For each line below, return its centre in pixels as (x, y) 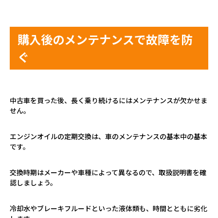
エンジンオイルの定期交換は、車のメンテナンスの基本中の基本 (109, 136)
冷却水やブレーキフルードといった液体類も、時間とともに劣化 (109, 208)
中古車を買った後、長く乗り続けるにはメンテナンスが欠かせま (109, 100)
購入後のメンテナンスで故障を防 (105, 39)
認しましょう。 (33, 182)
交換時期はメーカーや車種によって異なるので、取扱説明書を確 (108, 172)
